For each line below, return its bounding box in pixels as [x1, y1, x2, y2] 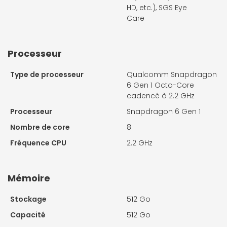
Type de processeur [10, 69, 84, 80]
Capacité [10, 209, 46, 220]
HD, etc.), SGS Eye [127, 2, 187, 13]
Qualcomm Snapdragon [127, 69, 217, 80]
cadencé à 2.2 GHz [127, 90, 195, 101]
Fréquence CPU [10, 137, 66, 148]
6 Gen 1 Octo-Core [127, 80, 194, 90]
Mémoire [8, 171, 50, 184]
